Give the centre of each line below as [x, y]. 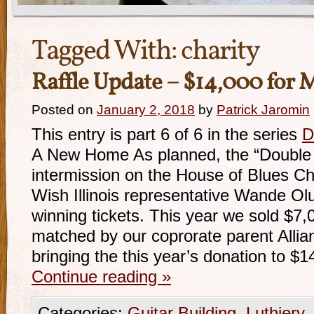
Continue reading [97, 277]
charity [220, 52]
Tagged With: [106, 52]
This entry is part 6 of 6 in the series [167, 135]
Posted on [62, 110]
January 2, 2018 [146, 110]
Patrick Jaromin [263, 110]
